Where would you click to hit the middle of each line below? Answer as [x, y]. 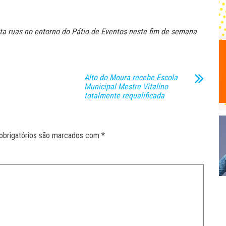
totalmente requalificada [124, 96]
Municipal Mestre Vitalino [126, 87]
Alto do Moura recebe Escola [131, 78]
